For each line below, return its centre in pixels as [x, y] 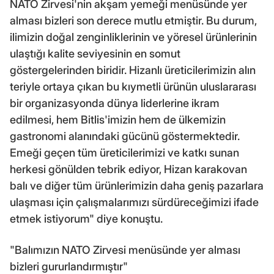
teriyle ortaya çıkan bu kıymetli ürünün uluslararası [133, 87]
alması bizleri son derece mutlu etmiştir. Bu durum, [133, 21]
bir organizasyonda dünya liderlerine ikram [115, 103]
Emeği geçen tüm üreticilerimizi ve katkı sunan [124, 153]
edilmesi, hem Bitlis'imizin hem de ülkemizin [118, 120]
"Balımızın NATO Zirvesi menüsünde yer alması [125, 250]
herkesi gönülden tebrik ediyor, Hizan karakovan [128, 169]
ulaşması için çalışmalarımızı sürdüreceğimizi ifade [134, 202]
